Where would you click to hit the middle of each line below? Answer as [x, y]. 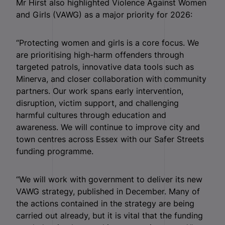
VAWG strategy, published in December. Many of [108, 191]
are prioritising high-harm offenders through [100, 54]
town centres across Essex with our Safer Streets [110, 139]
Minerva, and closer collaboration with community [111, 79]
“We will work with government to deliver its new [109, 179]
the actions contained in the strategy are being [105, 203]
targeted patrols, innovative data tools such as [105, 67]
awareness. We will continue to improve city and [108, 127]
